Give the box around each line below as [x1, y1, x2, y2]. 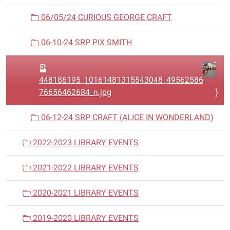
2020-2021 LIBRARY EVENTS [31, 188, 139, 198]
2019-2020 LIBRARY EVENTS [31, 213, 139, 223]
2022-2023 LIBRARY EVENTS [31, 138, 139, 148]
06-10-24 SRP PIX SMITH [39, 37, 132, 48]
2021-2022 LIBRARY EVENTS [31, 163, 139, 173]
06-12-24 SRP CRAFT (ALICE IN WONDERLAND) [39, 112, 214, 123]
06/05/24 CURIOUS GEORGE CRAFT [39, 12, 172, 23]
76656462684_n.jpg [39, 87, 111, 98]
